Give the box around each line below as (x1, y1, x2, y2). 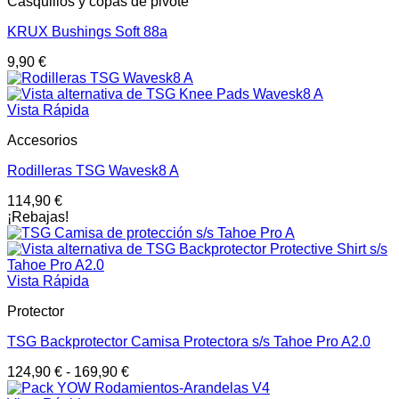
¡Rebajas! (7, 209, 69, 224)
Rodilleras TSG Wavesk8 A (7, 163, 179, 178)
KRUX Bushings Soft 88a (7, 24, 167, 39)
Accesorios (7, 133, 77, 148)
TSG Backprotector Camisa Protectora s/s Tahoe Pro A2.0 (7, 334, 370, 349)
